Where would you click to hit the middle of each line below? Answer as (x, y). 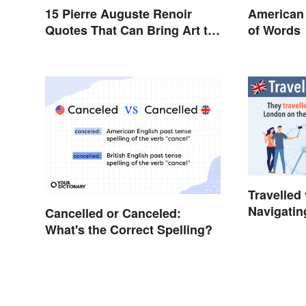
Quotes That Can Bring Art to (130, 30)
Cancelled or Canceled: (113, 213)
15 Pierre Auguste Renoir (119, 14)
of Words (275, 30)
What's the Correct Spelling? (129, 229)
